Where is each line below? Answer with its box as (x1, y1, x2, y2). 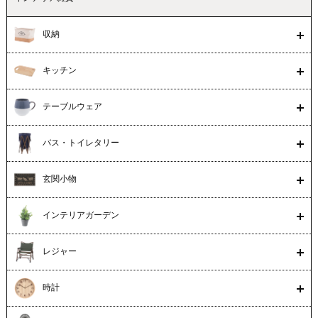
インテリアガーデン (42, 210, 119, 221)
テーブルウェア (42, 102, 102, 112)
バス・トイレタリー (42, 138, 119, 148)
